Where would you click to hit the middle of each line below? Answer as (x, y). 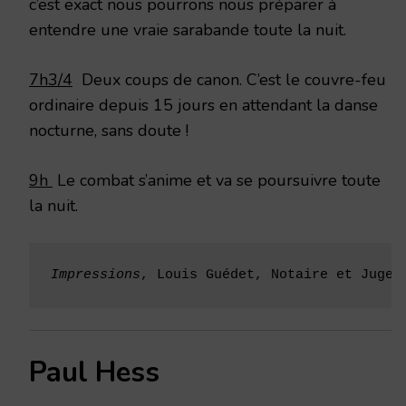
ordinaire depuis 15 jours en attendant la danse (203, 105)
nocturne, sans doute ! (109, 130)
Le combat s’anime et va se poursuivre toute (217, 180)
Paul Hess (94, 372)
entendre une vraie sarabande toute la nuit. (188, 29)
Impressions (96, 275)
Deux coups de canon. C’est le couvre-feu (229, 79)
